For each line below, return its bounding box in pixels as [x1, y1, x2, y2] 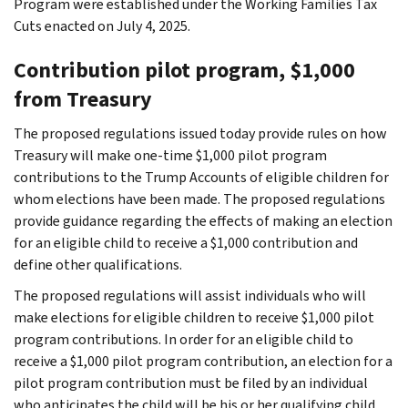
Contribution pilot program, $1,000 [14, 55, 355, 85]
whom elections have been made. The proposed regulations [14, 189, 385, 209]
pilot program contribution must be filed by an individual [14, 372, 368, 393]
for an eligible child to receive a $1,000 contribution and [14, 232, 358, 252]
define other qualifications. [14, 254, 182, 274]
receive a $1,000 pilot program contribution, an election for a [14, 351, 393, 371]
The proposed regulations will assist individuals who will [14, 285, 366, 305]
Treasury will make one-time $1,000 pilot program [14, 145, 327, 165]
